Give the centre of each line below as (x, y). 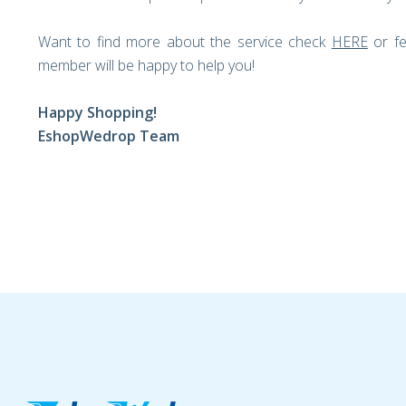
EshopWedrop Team (109, 136)
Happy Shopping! (97, 112)
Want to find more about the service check (185, 42)
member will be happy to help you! (146, 65)
